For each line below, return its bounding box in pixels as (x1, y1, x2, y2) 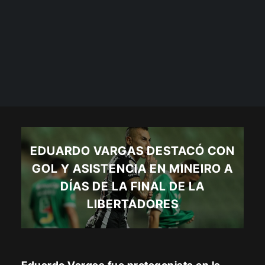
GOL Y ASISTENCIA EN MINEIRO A (32, 161, 233, 176)
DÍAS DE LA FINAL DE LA (60, 179, 205, 194)
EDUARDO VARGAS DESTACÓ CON (30, 144, 235, 159)
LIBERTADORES (86, 197, 179, 212)
